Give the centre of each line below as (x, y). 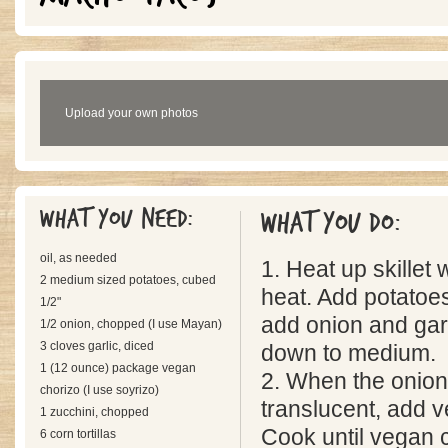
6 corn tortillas (78, 434)
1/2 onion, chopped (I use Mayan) (131, 324)
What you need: (120, 219)
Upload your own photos (131, 113)
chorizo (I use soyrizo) (99, 390)
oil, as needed (78, 258)
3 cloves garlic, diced (97, 346)
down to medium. (348, 353)
